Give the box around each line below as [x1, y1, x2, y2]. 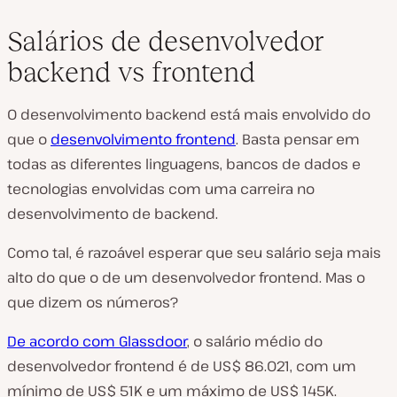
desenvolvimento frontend [51, 128, 236, 149]
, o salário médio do [187, 331, 323, 351]
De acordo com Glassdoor [7, 331, 187, 351]
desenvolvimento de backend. [7, 203, 218, 223]
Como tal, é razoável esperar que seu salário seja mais [7, 242, 381, 262]
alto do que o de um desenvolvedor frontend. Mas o [7, 267, 365, 287]
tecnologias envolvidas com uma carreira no [7, 178, 315, 198]
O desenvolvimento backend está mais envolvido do [7, 104, 370, 124]
